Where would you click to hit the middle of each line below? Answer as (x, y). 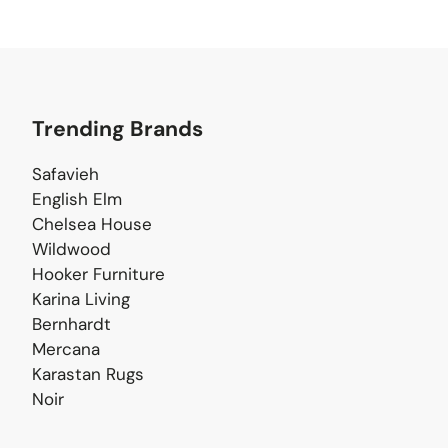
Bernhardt (71, 324)
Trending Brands (117, 129)
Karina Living (81, 299)
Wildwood (71, 249)
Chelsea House (92, 224)
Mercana (66, 349)
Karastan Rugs (88, 374)
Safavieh (65, 174)
